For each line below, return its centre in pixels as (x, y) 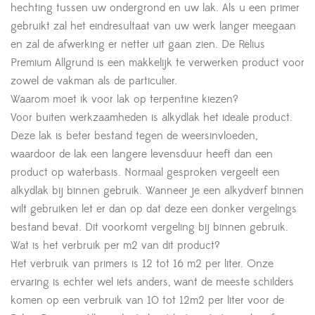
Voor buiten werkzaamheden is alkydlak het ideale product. (152, 117)
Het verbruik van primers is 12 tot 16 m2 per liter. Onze (142, 263)
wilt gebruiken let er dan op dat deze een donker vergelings (154, 208)
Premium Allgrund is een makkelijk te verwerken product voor (157, 62)
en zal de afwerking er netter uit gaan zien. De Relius (138, 44)
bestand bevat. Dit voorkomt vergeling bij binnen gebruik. (149, 227)
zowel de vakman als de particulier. (94, 81)
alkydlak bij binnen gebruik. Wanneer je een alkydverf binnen (157, 190)
